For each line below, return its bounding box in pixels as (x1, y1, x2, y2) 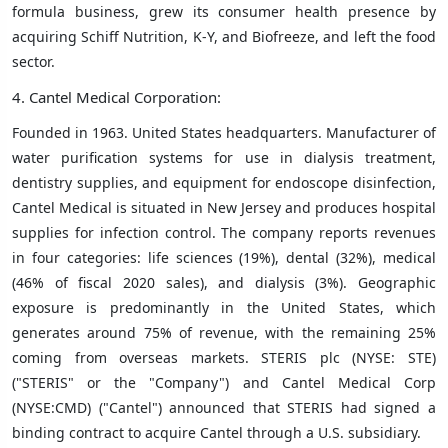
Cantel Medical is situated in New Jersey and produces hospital (12, 197, 436, 217)
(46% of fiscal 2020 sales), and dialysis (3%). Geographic (12, 272, 436, 292)
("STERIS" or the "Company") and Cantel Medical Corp (12, 372, 436, 392)
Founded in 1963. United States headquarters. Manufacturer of (12, 122, 436, 142)
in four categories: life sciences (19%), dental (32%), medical (12, 247, 436, 267)
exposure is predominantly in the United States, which (12, 297, 436, 317)
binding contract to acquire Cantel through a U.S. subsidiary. (12, 422, 421, 442)
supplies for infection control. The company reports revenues (12, 222, 436, 242)
